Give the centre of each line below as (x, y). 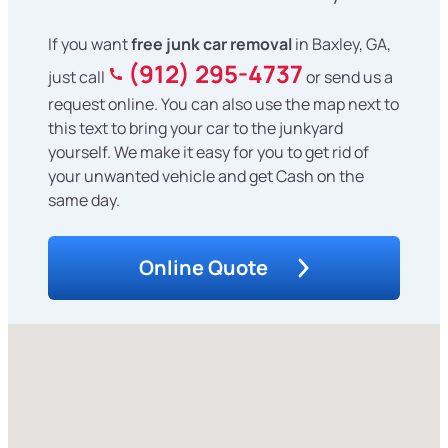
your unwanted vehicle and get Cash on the (206, 176)
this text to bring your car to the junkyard (195, 128)
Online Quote (203, 268)
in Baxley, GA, (341, 44)
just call (78, 77)
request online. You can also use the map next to (223, 104)
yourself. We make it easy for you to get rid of (208, 152)
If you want (89, 44)
